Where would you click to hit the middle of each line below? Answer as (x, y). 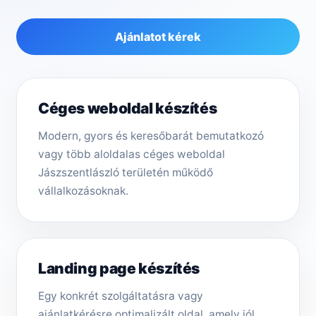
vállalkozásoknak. (83, 191)
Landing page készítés (119, 269)
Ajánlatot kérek (158, 37)
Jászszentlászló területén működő (126, 173)
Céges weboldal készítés (128, 109)
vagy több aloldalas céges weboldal (132, 154)
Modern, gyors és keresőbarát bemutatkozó (151, 136)
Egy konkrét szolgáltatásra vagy (121, 296)
